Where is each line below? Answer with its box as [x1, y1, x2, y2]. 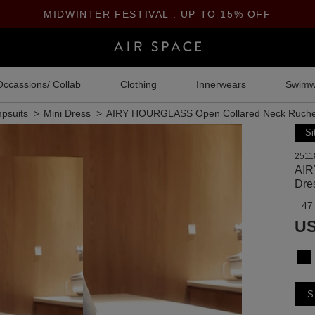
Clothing [120, 79, 157, 90]
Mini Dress [44, 108, 91, 119]
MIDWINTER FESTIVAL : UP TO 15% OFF [44, 8, 271, 20]
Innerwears [195, 79, 246, 90]
